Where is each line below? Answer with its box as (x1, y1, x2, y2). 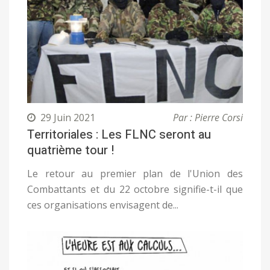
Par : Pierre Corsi (173, 110, 243, 124)
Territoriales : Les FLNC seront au (27, 125, 211, 143)
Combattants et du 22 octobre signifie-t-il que (27, 182, 243, 196)
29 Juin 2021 (40, 110, 95, 124)
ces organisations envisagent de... (27, 198, 178, 212)
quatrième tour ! (27, 141, 114, 159)
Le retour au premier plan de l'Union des (27, 166, 243, 180)
